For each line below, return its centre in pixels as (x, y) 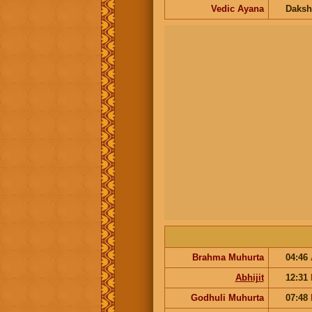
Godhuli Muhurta (227, 297)
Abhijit (249, 277)
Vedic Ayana (237, 8)
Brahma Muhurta (228, 257)
